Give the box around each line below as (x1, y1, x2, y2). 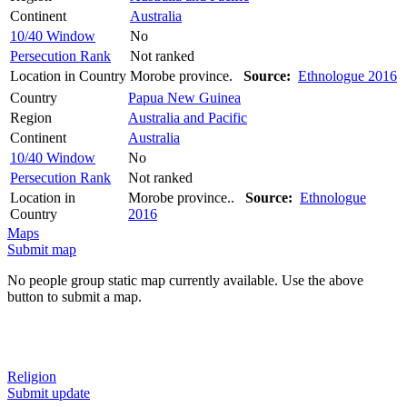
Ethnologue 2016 (298, 67, 397, 84)
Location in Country (10, 67, 126, 84)
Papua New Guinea (128, 89, 241, 105)
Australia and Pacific (128, 109, 247, 125)
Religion (7, 368, 56, 384)
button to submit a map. (7, 288, 142, 304)
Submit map (7, 241, 76, 257)
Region (10, 109, 52, 125)
